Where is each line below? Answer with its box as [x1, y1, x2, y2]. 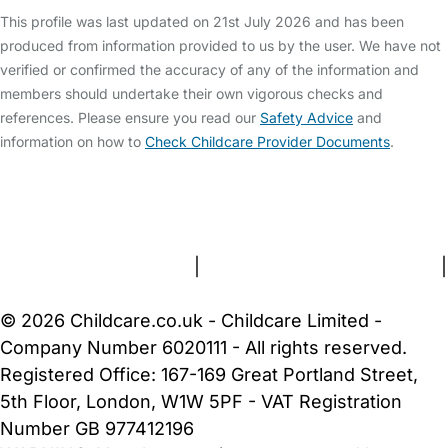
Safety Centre [49, 175, 168, 196]
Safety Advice [260, 109, 353, 126]
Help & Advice [173, 175, 292, 196]
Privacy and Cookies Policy [205, 256, 436, 277]
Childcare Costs [297, 175, 433, 196]
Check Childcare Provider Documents [145, 133, 390, 150]
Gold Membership [239, 202, 391, 223]
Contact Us [84, 202, 179, 223]
